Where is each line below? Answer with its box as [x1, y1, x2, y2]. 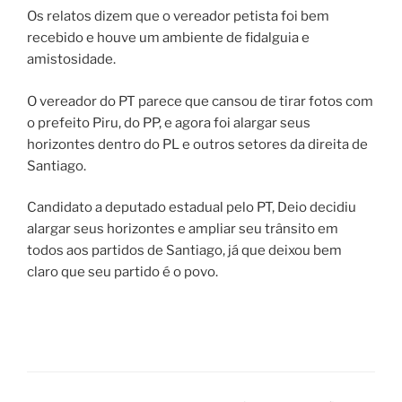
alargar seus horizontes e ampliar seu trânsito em [27, 221, 338, 238]
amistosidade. [27, 51, 116, 68]
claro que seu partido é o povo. [27, 264, 218, 281]
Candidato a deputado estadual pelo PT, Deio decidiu [27, 199, 359, 216]
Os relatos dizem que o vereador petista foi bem [27, 8, 329, 25]
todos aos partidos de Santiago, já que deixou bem [27, 242, 342, 259]
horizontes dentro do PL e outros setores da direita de [27, 135, 368, 153]
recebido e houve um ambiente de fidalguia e [27, 30, 310, 47]
